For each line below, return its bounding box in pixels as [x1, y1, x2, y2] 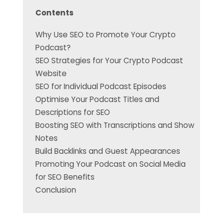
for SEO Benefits [35, 172, 95, 183]
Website [35, 68, 67, 79]
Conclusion [35, 185, 76, 196]
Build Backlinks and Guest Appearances [35, 146, 180, 157]
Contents [35, 7, 74, 18]
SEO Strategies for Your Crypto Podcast [35, 55, 183, 66]
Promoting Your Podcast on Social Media [35, 159, 186, 170]
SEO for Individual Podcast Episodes [35, 81, 166, 92]
